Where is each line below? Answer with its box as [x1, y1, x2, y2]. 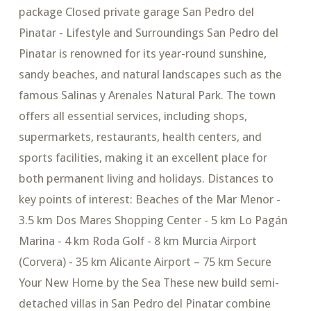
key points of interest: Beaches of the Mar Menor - [18, 192, 280, 207]
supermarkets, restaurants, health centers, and [18, 130, 262, 144]
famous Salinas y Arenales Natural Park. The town [18, 88, 276, 103]
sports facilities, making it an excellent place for [18, 151, 267, 165]
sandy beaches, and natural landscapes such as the [18, 67, 282, 82]
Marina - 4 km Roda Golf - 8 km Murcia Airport [18, 234, 257, 249]
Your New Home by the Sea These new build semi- [18, 276, 279, 290]
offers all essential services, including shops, [18, 109, 247, 124]
